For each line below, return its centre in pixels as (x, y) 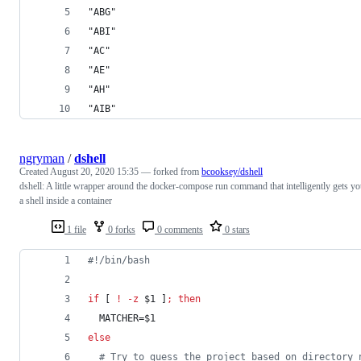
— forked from (171, 171)
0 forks (120, 229)
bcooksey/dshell (232, 171)
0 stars (236, 229)
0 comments (179, 229)
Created (35, 171)
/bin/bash (124, 260)
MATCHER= (116, 318)
